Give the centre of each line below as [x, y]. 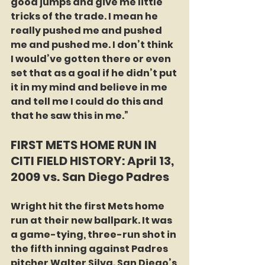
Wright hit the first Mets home [88, 206]
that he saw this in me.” [70, 116]
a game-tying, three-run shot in [94, 235]
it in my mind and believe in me [90, 88]
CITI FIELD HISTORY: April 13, [93, 161]
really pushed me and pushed [87, 31]
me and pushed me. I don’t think [93, 45]
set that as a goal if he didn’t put [95, 73]
